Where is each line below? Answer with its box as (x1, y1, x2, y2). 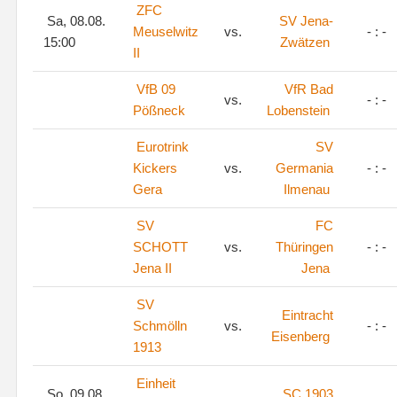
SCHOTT (133, 239, 188, 254)
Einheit (136, 376, 175, 391)
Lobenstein (267, 103, 330, 118)
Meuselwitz (133, 24, 198, 39)
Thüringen (276, 239, 333, 254)
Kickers (133, 160, 177, 175)
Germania (276, 160, 333, 175)
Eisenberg (271, 329, 330, 344)
